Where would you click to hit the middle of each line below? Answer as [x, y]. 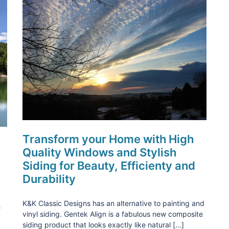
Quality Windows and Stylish [99, 152]
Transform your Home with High [108, 139]
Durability [49, 179]
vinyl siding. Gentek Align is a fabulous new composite [113, 214]
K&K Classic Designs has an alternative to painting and [113, 203]
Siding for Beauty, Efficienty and [109, 165]
